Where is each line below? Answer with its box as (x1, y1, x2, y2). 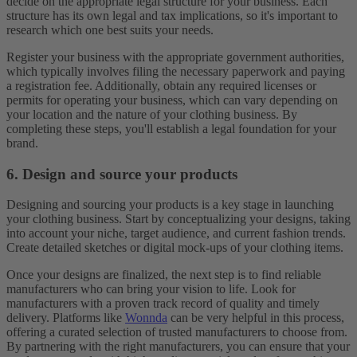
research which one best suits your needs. (6, 22, 214, 37)
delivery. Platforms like (6, 311, 125, 325)
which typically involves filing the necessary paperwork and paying (6, 64, 345, 78)
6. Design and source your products (6, 165, 237, 182)
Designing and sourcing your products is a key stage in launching (6, 198, 334, 212)
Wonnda (125, 311, 167, 325)
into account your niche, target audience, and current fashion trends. (6, 226, 346, 241)
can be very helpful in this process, (167, 311, 344, 325)
